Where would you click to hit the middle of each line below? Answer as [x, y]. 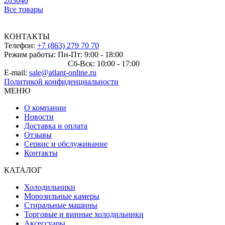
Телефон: [21, 45]
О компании [45, 107]
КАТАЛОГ [23, 170]
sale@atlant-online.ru [63, 72]
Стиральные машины [61, 205]
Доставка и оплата [56, 126]
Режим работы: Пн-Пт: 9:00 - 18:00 [64, 54]
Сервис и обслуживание [66, 144]
